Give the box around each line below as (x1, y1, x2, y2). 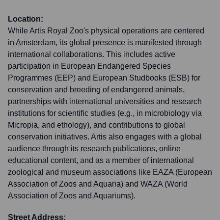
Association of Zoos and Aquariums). (8, 192, 136, 200)
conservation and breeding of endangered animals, (8, 85, 185, 94)
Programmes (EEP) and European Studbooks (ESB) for (8, 74, 200, 82)
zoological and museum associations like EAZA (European (8, 168, 212, 176)
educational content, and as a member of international (8, 156, 194, 165)
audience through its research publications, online (8, 144, 181, 153)
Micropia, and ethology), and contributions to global (8, 121, 185, 129)
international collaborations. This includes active (8, 50, 175, 58)
